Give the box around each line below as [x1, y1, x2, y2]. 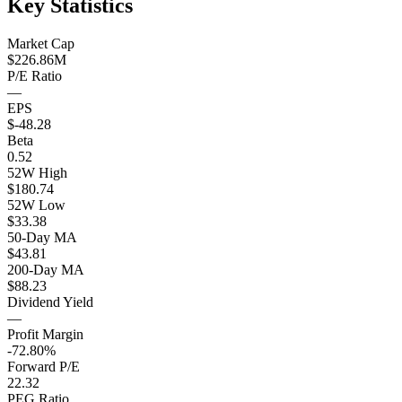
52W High [7, 164, 67, 180]
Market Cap [7, 35, 74, 51]
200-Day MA [7, 261, 84, 277]
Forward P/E [7, 358, 80, 374]
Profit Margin [7, 326, 83, 342]
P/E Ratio [7, 67, 62, 83]
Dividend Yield [7, 293, 93, 310]
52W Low [7, 197, 66, 213]
